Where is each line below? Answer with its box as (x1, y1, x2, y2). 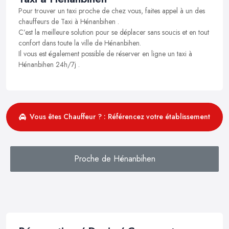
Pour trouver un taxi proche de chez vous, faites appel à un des (18, 5, 205, 16)
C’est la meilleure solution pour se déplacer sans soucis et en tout (18, 27, 209, 37)
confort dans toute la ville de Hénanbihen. (18, 37, 141, 48)
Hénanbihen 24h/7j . (18, 59, 80, 70)
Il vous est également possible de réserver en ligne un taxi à (18, 48, 192, 59)
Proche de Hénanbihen (74, 152, 155, 165)
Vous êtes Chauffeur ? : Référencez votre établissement (30, 111, 210, 122)
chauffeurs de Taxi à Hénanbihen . (18, 16, 119, 27)
